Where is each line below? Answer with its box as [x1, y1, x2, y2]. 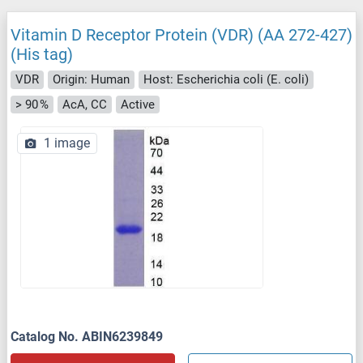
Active [121, 96, 155, 112]
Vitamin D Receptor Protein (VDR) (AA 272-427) [11, 25, 352, 45]
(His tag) [11, 45, 73, 65]
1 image [44, 135, 90, 152]
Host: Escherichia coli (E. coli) [143, 72, 309, 88]
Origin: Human [53, 72, 130, 88]
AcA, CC [62, 96, 107, 112]
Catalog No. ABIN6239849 [11, 329, 163, 345]
